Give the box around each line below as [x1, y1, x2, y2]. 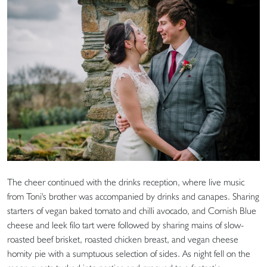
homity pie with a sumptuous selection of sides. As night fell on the [7, 248, 250, 260]
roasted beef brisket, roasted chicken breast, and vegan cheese [7, 234, 238, 246]
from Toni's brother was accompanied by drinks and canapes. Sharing [7, 191, 259, 203]
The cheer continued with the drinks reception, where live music [7, 176, 244, 188]
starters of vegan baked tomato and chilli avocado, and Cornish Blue [7, 205, 256, 217]
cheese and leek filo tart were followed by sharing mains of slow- [7, 219, 244, 231]
